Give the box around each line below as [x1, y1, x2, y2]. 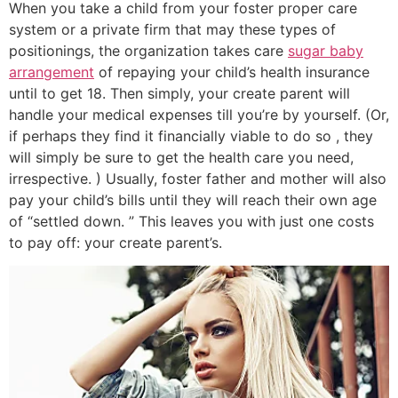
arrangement [9, 62, 94, 81]
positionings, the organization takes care [9, 41, 288, 60]
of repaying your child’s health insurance [94, 62, 370, 81]
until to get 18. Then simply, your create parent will [9, 84, 350, 102]
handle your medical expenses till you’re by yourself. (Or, [9, 105, 389, 123]
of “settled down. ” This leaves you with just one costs [9, 211, 374, 230]
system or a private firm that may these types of [9, 20, 336, 38]
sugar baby [288, 41, 363, 60]
